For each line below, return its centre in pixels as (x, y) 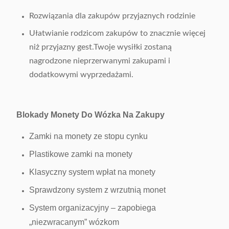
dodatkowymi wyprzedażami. (81, 75)
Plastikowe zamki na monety (81, 154)
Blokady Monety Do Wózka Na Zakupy (90, 115)
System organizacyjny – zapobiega (93, 208)
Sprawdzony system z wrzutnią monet (97, 190)
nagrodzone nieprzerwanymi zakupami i (100, 61)
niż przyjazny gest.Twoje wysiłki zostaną (100, 47)
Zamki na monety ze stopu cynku (88, 136)
